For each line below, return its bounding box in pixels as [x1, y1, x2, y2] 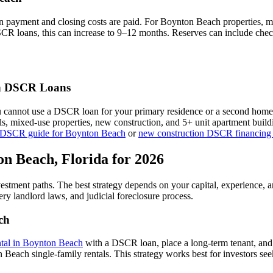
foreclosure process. [115, 190, 193, 201]
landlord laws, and [11, 190, 87, 201]
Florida [62, 151, 108, 168]
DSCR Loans [1, 81, 71, 94]
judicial [87, 190, 115, 201]
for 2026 [108, 151, 164, 168]
